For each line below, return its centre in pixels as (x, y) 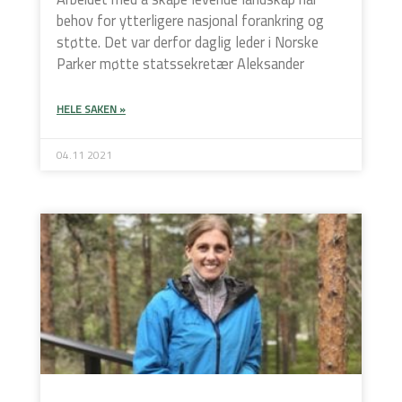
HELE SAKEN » (91, 109)
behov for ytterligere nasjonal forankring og (190, 20)
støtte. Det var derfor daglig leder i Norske (188, 42)
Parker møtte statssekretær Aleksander (180, 63)
